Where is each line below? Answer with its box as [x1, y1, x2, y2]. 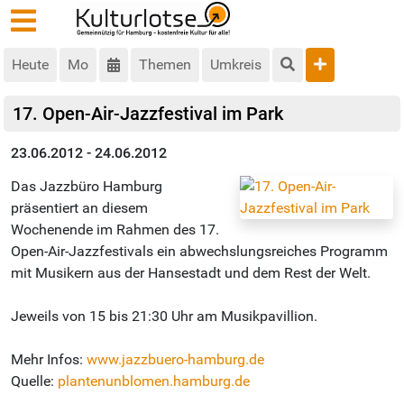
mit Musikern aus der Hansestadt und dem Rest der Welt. [11, 264, 371, 282]
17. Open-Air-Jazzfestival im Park [13, 103, 283, 125]
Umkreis [210, 56, 262, 74]
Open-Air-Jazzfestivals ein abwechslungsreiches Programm [11, 243, 388, 261]
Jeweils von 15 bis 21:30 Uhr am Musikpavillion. [11, 308, 317, 326]
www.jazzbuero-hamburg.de [87, 351, 264, 369]
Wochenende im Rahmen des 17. [11, 221, 219, 239]
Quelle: [11, 372, 58, 390]
